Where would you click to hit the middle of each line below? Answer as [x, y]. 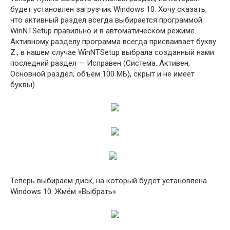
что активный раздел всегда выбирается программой [106, 20]
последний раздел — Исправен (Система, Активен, [100, 63]
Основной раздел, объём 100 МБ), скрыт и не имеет [102, 74]
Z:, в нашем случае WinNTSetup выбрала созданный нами [112, 52]
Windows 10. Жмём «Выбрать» [63, 191]
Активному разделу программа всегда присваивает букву [113, 42]
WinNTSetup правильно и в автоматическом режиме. [103, 31]
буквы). [23, 85]
